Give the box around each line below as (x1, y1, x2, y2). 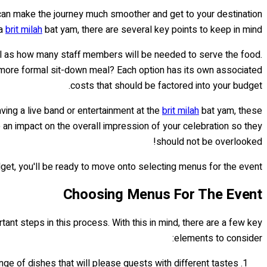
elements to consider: (174, 231, 262, 246)
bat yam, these (199, 103, 262, 118)
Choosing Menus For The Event (63, 184, 262, 205)
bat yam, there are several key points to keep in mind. (42, 22, 262, 37)
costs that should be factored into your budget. (70, 78, 262, 93)
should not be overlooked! (156, 134, 262, 149)
